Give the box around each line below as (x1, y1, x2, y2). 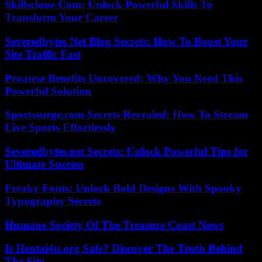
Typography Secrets (5, 194, 101, 207)
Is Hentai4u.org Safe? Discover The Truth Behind (5, 242, 243, 255)
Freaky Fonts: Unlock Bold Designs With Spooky (5, 181, 242, 194)
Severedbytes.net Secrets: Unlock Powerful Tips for (5, 145, 248, 158)
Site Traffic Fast (5, 48, 81, 60)
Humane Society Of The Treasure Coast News (5, 218, 223, 231)
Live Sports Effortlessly (5, 121, 116, 134)
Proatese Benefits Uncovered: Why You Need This (5, 71, 242, 84)
